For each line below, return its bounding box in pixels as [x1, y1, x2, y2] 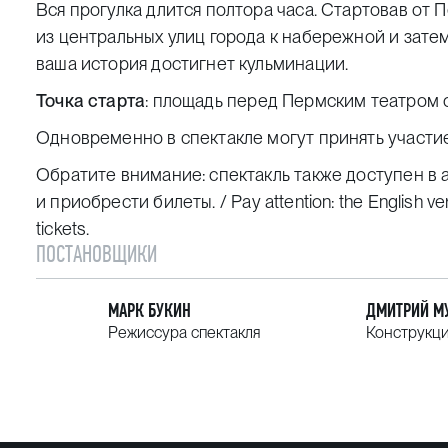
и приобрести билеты [36, 191, 213, 212]
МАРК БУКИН [108, 299, 191, 322]
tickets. [36, 218, 94, 239]
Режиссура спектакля [108, 323, 261, 342]
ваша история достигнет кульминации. [36, 53, 349, 74]
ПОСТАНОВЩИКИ [36, 240, 157, 268]
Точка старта [36, 90, 146, 111]
